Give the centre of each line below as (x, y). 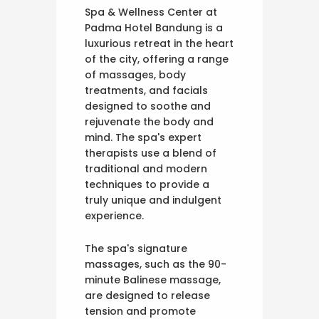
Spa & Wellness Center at (151, 12)
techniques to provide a (147, 185)
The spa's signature (136, 249)
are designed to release (147, 296)
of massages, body (135, 75)
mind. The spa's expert (143, 138)
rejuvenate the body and (149, 122)
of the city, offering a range (157, 59)
